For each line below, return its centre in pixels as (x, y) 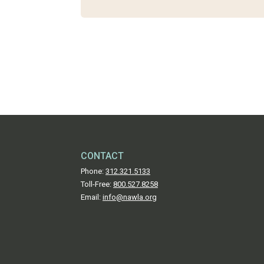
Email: (92, 197)
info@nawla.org (130, 197)
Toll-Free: (97, 184)
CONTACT (102, 156)
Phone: (93, 171)
